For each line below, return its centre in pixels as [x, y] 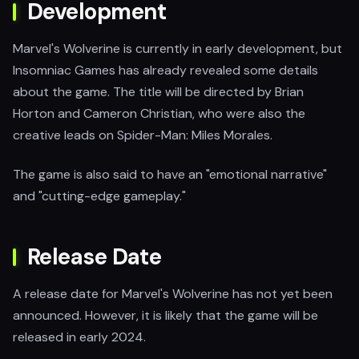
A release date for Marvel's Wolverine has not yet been [173, 294]
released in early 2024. [79, 337]
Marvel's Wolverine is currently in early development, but [177, 48]
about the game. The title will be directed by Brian [158, 92]
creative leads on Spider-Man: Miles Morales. [143, 135]
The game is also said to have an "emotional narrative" [170, 174]
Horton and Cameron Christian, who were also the [159, 113]
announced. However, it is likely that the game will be [165, 315]
